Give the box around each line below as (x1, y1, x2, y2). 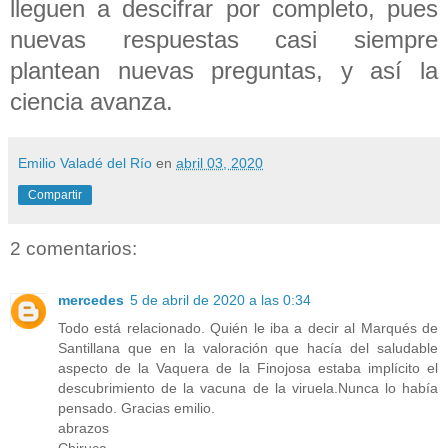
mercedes (58, 292, 124, 309)
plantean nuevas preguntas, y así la (10, 56, 438, 84)
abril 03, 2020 (176, 154, 263, 171)
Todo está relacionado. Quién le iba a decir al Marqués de (58, 320, 438, 337)
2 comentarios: (10, 237, 137, 259)
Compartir (28, 187, 82, 202)
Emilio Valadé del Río (18, 154, 152, 171)
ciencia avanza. (10, 87, 173, 115)
